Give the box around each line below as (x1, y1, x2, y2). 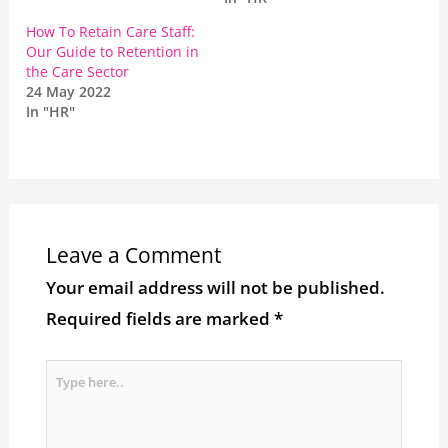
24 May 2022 (26, 82, 112, 102)
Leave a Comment (45, 241, 221, 270)
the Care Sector (26, 62, 130, 82)
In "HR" (26, 102, 76, 122)
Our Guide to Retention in (26, 42, 200, 62)
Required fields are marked (45, 307, 274, 331)
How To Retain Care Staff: (26, 22, 196, 42)
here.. (45, 394, 94, 418)
